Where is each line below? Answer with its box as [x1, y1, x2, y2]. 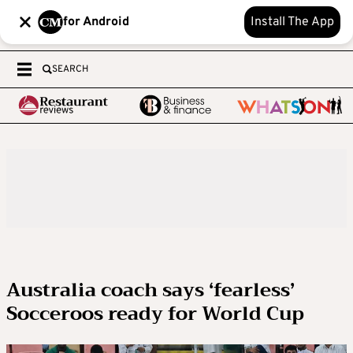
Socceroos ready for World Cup [6, 297, 304, 330]
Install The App [251, 14, 334, 30]
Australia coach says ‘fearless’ [6, 273, 295, 307]
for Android [63, 14, 129, 30]
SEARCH [52, 63, 88, 76]
